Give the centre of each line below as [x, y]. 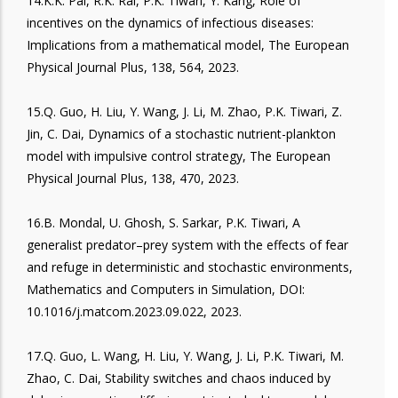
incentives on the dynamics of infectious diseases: [170, 22]
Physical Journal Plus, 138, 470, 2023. [133, 178]
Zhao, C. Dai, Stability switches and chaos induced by [179, 378]
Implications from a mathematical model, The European [188, 44]
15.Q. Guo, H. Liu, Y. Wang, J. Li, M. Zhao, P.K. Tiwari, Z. [184, 111]
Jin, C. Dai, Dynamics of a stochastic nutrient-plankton [181, 133]
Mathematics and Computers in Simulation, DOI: [166, 289]
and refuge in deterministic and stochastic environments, [190, 267]
